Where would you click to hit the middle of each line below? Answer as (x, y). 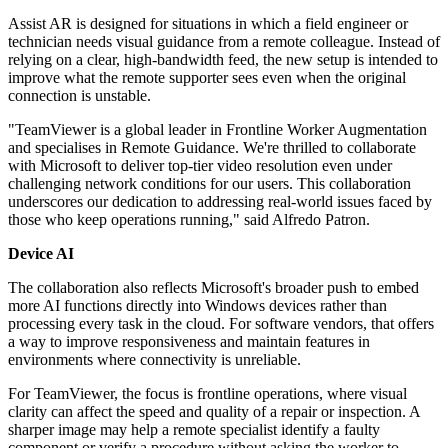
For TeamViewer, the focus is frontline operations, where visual (207, 394)
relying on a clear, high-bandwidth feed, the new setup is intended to (223, 60)
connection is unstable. (79, 96)
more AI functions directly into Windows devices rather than (197, 306)
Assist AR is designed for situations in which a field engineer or (208, 24)
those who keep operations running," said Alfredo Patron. (189, 220)
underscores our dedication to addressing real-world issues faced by (220, 202)
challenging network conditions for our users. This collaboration (209, 184)
